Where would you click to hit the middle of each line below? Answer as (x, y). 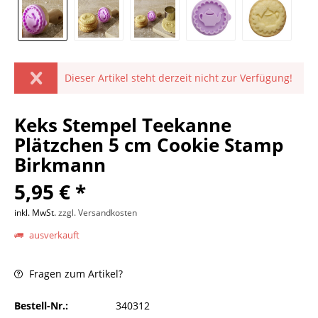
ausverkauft (53, 235)
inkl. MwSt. (36, 213)
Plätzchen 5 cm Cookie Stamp (149, 145)
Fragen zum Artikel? (75, 274)
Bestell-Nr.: (41, 306)
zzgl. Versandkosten (98, 213)
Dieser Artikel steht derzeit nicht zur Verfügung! (179, 78)
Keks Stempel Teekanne (123, 125)
